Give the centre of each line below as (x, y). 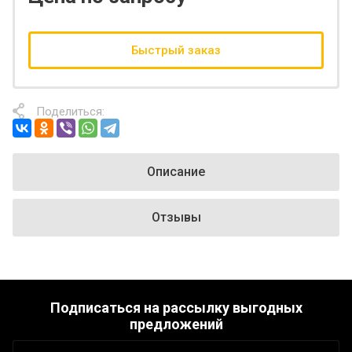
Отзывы (176, 217)
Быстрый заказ (176, 50)
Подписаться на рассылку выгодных (176, 307)
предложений (176, 324)
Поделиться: (70, 111)
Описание (176, 171)
